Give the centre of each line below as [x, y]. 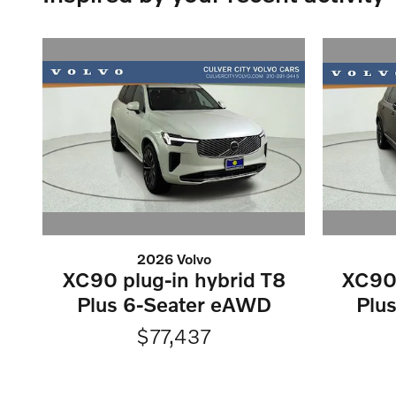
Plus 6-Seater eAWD [174, 304]
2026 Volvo [174, 258]
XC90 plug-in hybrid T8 [174, 279]
